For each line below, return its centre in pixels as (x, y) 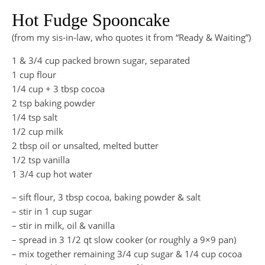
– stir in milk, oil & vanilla (63, 226)
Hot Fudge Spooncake (91, 20)
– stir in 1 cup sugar (52, 211)
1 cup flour (34, 75)
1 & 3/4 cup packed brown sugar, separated (101, 61)
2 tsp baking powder (54, 103)
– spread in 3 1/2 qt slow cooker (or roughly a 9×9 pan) (124, 240)
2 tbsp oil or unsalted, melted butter (85, 146)
